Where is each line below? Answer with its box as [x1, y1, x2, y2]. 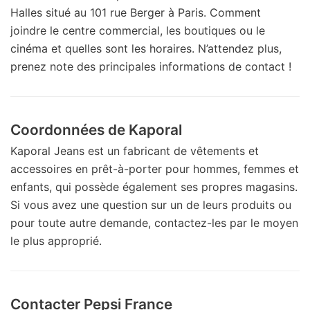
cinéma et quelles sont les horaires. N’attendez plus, [10, 41, 282, 55]
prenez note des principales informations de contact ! [10, 59, 291, 73]
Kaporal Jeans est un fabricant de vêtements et [10, 143, 259, 158]
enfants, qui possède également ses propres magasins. [10, 179, 298, 194]
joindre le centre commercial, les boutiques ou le [10, 23, 265, 37]
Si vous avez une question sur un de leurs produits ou [10, 197, 291, 212]
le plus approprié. [10, 233, 102, 248]
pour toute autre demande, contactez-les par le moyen [10, 215, 298, 230]
